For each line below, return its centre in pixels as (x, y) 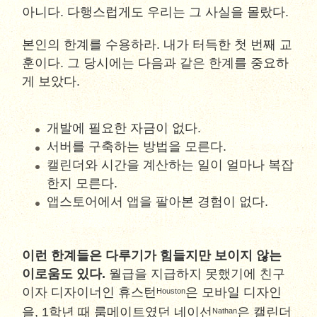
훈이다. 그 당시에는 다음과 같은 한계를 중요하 (156, 63)
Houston (171, 290)
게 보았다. (51, 81)
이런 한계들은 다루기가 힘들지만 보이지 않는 (152, 255)
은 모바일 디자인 (234, 292)
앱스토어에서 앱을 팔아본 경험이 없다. (158, 202)
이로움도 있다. (64, 274)
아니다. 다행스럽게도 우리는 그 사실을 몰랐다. (156, 12)
